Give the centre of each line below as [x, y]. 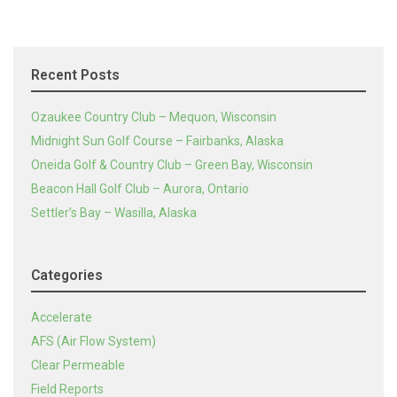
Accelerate [62, 317]
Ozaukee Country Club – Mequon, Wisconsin [154, 117]
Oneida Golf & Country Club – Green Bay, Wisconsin [172, 165]
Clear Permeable [78, 365]
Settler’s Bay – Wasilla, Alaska [114, 213]
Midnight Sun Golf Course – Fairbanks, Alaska [157, 141]
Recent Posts [75, 75]
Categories [67, 275]
